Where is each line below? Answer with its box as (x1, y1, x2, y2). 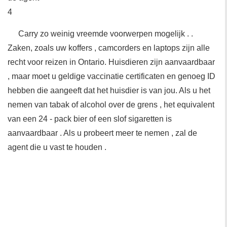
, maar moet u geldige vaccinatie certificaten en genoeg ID (8, 72, 215, 81)
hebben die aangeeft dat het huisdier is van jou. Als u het (8, 86, 210, 95)
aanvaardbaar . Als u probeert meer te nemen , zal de (8, 129, 197, 137)
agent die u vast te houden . (8, 143, 106, 152)
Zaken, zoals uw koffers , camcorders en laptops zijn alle (8, 44, 210, 52)
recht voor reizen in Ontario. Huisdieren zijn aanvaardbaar (8, 58, 215, 66)
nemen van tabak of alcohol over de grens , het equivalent (8, 100, 214, 109)
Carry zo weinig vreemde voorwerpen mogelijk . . (18, 29, 193, 38)
